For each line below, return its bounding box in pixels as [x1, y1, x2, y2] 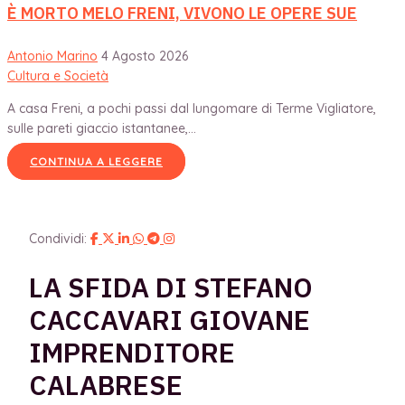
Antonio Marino [7, 47, 98, 64]
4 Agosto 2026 [101, 47, 188, 64]
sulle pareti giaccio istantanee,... [7, 119, 196, 137]
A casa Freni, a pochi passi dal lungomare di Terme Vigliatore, [7, 99, 376, 117]
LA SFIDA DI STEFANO [29, 268, 313, 305]
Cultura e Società [7, 67, 108, 84]
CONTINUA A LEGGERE [30, 154, 163, 168]
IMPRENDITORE [29, 334, 235, 370]
